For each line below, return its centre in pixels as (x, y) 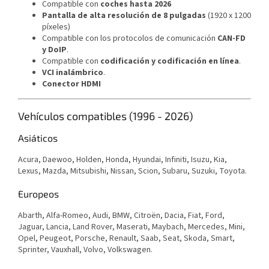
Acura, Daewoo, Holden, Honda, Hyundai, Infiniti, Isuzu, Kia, (122, 160)
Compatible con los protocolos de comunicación (130, 39)
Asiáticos (38, 138)
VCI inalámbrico (73, 73)
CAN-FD (231, 39)
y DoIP (54, 50)
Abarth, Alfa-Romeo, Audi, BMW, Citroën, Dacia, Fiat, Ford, (121, 216)
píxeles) (56, 27)
